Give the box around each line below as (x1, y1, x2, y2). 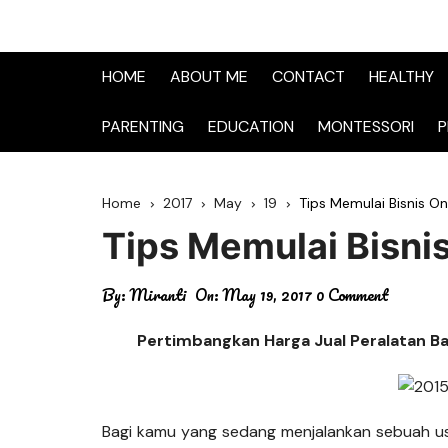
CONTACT (272, 66, 345, 87)
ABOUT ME (170, 66, 248, 87)
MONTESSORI (318, 116, 414, 137)
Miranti (130, 281, 186, 308)
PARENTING (102, 116, 184, 137)
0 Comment (316, 281, 389, 308)
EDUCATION (208, 116, 294, 137)
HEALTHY (369, 66, 434, 87)
